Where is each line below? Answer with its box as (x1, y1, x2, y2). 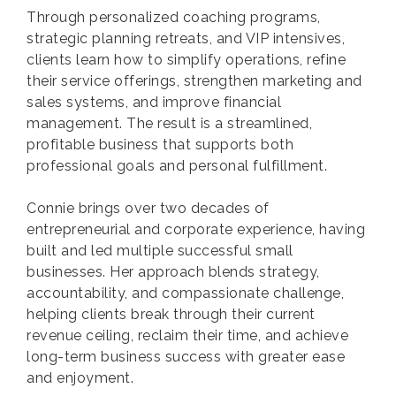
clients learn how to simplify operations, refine (27, 51, 346, 68)
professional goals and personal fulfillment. (27, 157, 327, 174)
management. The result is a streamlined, (27, 115, 312, 132)
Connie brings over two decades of (27, 200, 270, 217)
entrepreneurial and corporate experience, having (27, 221, 365, 238)
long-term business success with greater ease (27, 348, 345, 365)
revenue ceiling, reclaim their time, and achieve (27, 327, 348, 344)
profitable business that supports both (27, 136, 293, 153)
